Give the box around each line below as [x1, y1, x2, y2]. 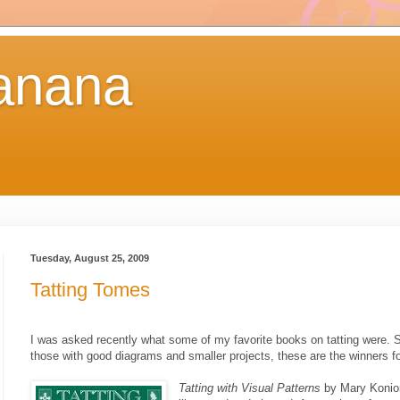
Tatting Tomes [30, 278, 150, 301]
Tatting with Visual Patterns [179, 380, 321, 395]
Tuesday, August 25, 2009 [30, 253, 149, 264]
